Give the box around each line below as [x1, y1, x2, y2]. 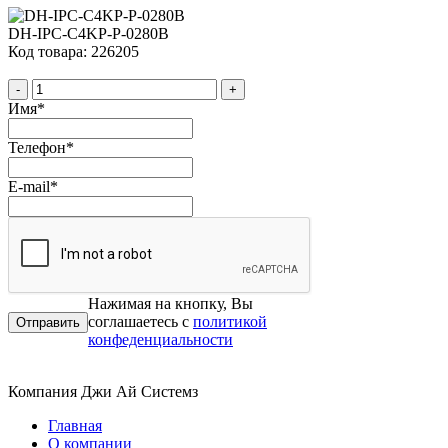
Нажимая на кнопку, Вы [88, 295, 253, 313]
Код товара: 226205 [8, 43, 139, 61]
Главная [48, 417, 102, 435]
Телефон [8, 139, 66, 157]
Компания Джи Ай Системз [8, 383, 198, 401]
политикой [193, 313, 267, 331]
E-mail [8, 178, 50, 196]
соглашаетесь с [88, 313, 193, 331]
